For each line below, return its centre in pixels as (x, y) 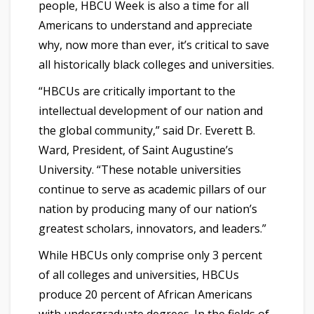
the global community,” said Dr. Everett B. (147, 130)
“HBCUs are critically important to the (137, 91)
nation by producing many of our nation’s (148, 209)
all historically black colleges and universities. (156, 64)
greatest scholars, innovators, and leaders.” (152, 228)
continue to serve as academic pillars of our (152, 189)
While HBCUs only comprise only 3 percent (150, 255)
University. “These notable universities (140, 169)
